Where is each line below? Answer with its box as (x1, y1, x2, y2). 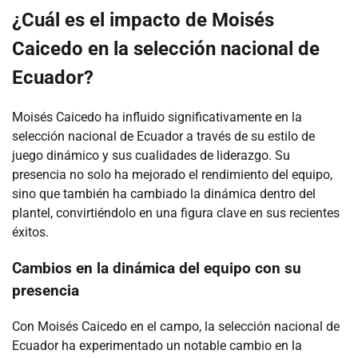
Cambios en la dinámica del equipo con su (12, 260, 301, 278)
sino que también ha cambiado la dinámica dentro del (12, 186, 316, 202)
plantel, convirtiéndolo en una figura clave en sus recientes (12, 205, 340, 221)
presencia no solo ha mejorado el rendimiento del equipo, (12, 167, 332, 183)
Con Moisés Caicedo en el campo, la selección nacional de (12, 318, 340, 334)
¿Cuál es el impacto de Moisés (12, 9, 274, 32)
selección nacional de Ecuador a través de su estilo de (12, 129, 315, 145)
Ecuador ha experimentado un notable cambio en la (12, 337, 302, 353)
